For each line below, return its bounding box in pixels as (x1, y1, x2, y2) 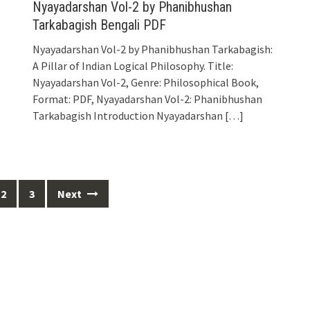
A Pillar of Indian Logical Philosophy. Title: (33, 58, 234, 73)
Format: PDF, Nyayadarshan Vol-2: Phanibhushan (33, 91, 263, 106)
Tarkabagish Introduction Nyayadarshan (33, 108, 224, 122)
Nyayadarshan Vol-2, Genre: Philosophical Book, (33, 75, 259, 89)
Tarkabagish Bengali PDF (33, 16, 167, 33)
